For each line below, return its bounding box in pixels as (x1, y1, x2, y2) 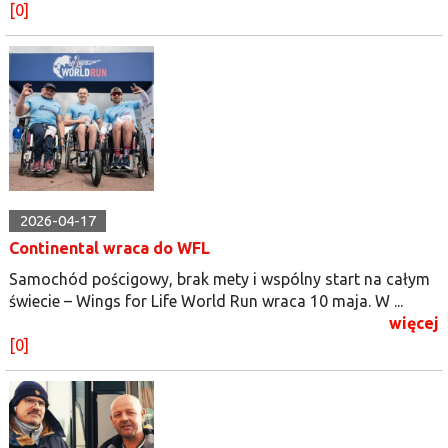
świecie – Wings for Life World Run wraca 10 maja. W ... (9, 291, 403, 310)
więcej (389, 313, 439, 332)
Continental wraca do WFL (9, 238, 210, 257)
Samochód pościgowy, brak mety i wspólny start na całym (9, 269, 430, 288)
